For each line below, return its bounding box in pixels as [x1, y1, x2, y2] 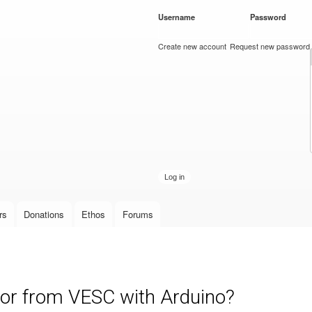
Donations [24, 208, 65, 221]
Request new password [230, 40, 311, 52]
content [111, 32, 142, 45]
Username [158, 11, 197, 22]
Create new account [158, 40, 226, 52]
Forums [122, 208, 153, 221]
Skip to [111, 1, 141, 15]
